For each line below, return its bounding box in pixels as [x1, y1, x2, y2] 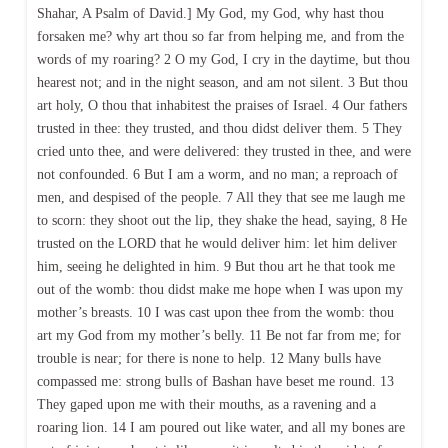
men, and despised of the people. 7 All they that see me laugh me [36, 190, 405, 206]
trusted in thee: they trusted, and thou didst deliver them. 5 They [36, 121, 402, 137]
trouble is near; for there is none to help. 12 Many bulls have [36, 351, 381, 367]
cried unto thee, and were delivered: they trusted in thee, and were [36, 144, 411, 160]
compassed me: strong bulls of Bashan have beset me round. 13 [36, 374, 394, 390]
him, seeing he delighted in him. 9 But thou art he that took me [36, 259, 395, 275]
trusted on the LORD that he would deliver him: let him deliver [36, 236, 397, 252]
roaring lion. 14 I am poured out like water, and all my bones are [36, 420, 405, 436]
